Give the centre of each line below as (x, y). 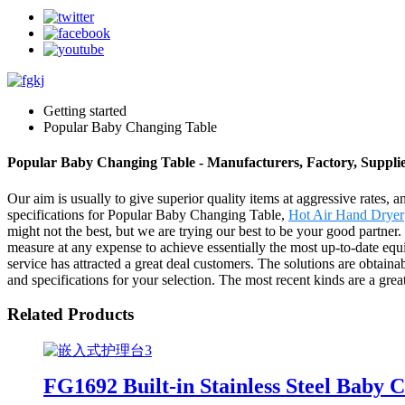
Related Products (71, 315)
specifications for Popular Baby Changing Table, (148, 214)
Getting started (85, 111)
